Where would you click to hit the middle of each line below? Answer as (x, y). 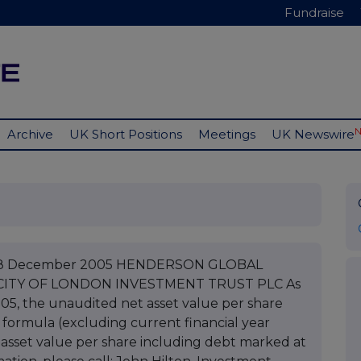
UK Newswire (313, 135)
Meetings (227, 135)
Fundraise (314, 12)
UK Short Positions (126, 135)
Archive (30, 135)
